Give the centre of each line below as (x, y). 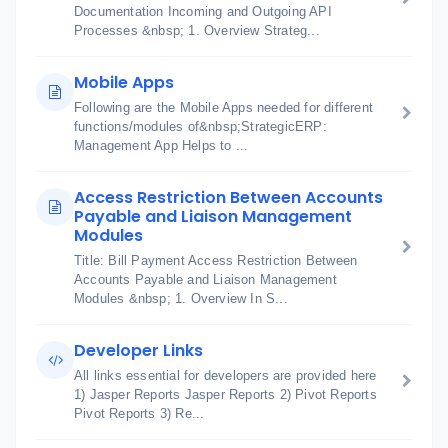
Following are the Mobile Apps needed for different (224, 107)
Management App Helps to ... (161, 145)
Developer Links (138, 350)
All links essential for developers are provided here (225, 375)
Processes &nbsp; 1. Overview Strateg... (197, 30)
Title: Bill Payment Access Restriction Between (216, 260)
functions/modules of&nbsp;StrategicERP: (200, 126)
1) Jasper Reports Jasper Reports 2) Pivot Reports (225, 394)
